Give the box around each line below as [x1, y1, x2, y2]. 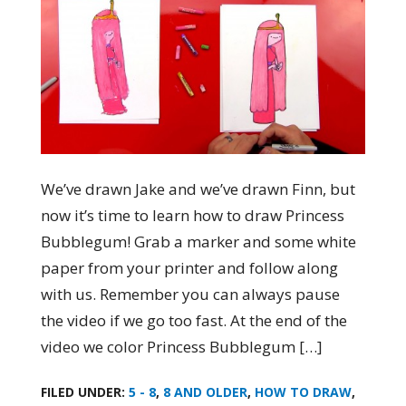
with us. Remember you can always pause [40, 284, 340, 305]
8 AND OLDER [162, 383, 247, 401]
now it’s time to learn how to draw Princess [40, 205, 344, 227]
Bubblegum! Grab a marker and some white [40, 231, 356, 253]
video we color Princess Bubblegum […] [40, 336, 323, 358]
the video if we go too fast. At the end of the [40, 310, 347, 332]
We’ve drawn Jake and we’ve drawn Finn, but [40, 179, 355, 200]
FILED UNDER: [40, 383, 129, 401]
